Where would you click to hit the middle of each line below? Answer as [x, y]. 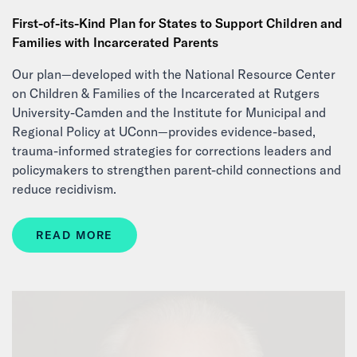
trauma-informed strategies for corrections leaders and [172, 151]
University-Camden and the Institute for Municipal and [169, 112]
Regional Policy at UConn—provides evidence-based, [164, 131]
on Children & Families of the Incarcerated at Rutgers [166, 93]
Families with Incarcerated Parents [115, 42]
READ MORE [75, 235]
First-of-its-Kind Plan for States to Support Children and [177, 23]
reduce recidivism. [64, 189]
